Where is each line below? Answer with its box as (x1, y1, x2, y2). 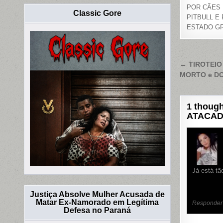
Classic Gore (73, 9, 122, 18)
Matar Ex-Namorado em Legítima (36, 198, 159, 207)
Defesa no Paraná (64, 206, 131, 215)
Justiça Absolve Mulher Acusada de (30, 190, 165, 199)
